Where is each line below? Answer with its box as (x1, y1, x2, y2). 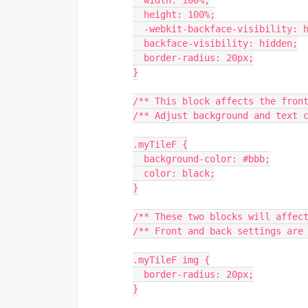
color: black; (144, 168, 215, 179)
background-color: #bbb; (144, 153, 270, 164)
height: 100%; (144, 9, 215, 20)
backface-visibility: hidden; (144, 38, 298, 49)
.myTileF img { (133, 254, 210, 265)
